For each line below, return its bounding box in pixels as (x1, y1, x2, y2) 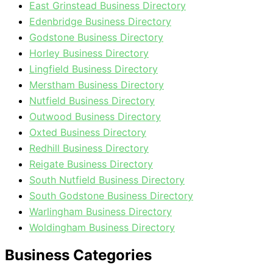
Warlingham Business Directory (29, 205, 172, 218)
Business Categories (5, 246, 152, 264)
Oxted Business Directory (29, 126, 146, 139)
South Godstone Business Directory (29, 190, 193, 202)
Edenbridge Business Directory (29, 15, 171, 28)
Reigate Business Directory (29, 158, 153, 171)
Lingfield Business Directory (29, 63, 158, 76)
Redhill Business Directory (29, 142, 149, 155)
